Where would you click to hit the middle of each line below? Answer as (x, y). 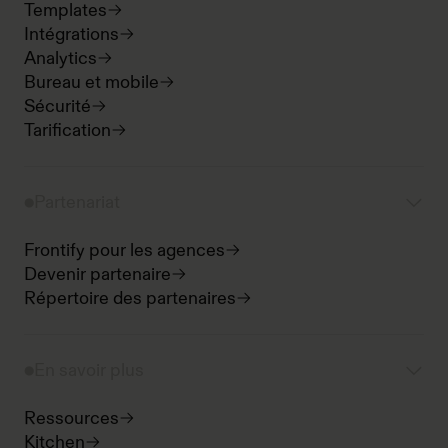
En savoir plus (89, 370)
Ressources (71, 418)
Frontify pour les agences (124, 250)
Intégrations (71, 34)
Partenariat (77, 202)
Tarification (67, 130)
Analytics (60, 58)
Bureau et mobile (91, 82)
